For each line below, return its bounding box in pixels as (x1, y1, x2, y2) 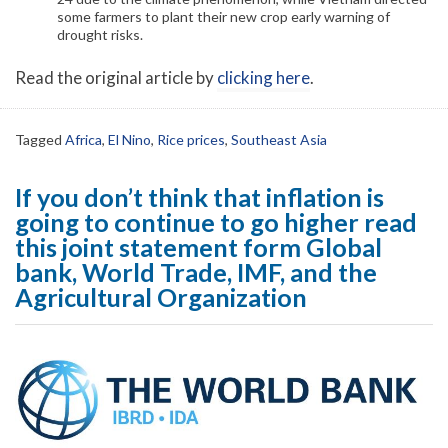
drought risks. (57, 25, 143, 43)
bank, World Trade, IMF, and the (15, 256, 377, 287)
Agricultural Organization (15, 281, 307, 312)
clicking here (217, 66, 310, 88)
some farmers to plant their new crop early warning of (57, 7, 390, 25)
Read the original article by (15, 66, 217, 88)
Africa (65, 130, 102, 148)
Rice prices (157, 130, 225, 148)
